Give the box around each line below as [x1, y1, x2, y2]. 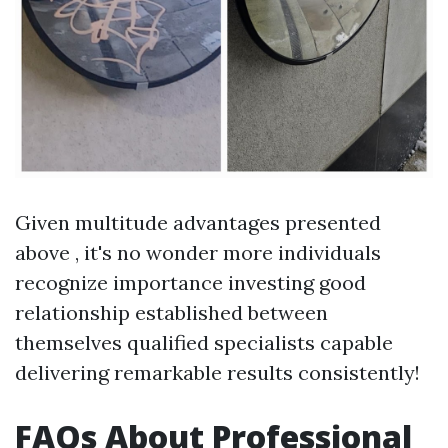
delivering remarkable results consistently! [15, 360, 420, 385]
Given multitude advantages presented [15, 210, 381, 235]
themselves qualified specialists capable [15, 330, 393, 355]
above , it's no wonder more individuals [15, 240, 381, 265]
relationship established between [15, 300, 328, 325]
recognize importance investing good [15, 270, 366, 295]
